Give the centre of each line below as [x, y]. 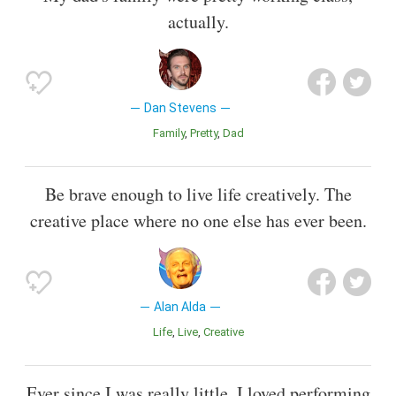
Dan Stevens [180, 107]
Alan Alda [180, 307]
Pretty [206, 133]
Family [171, 133]
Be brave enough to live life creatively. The [198, 194]
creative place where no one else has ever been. [198, 221]
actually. [198, 21]
